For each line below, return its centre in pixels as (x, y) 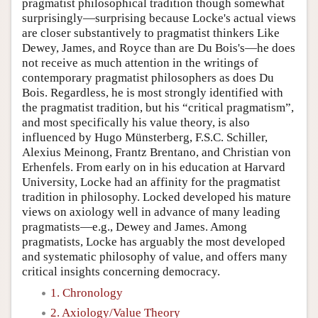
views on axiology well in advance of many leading (151, 212)
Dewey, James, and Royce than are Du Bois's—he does (159, 48)
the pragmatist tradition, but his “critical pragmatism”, (158, 107)
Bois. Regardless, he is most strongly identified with (153, 92)
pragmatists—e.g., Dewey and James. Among (135, 226)
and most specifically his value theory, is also (136, 122)
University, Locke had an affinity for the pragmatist (151, 182)
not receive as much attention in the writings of (140, 62)
